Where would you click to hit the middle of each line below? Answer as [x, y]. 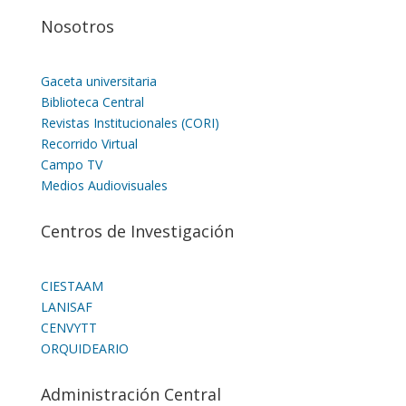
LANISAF [66, 306]
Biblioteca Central [92, 101]
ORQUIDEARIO [84, 348]
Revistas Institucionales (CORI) [130, 122]
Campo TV [71, 164]
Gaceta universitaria [98, 81]
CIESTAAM [72, 285]
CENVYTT [68, 327]
